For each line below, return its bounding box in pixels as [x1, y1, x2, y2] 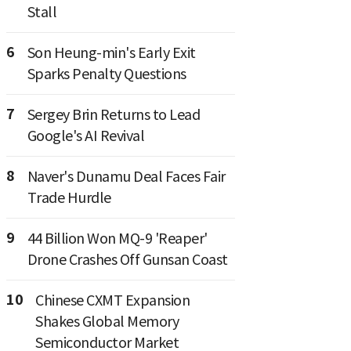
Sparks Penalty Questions [27, 65, 186, 83]
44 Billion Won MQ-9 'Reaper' [27, 230, 208, 248]
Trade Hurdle [27, 189, 111, 207]
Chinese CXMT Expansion [35, 291, 190, 309]
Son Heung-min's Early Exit [27, 44, 196, 62]
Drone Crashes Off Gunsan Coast [27, 251, 228, 269]
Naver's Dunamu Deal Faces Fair [27, 168, 226, 186]
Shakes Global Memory [35, 313, 179, 331]
